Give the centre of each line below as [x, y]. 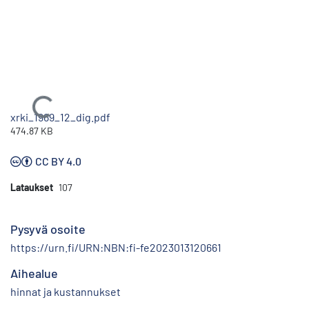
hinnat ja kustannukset [66, 291]
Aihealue [34, 273]
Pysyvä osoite [48, 229]
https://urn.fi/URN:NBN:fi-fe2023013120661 [116, 247]
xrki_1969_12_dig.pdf [60, 117]
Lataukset [32, 187]
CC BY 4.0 [58, 161]
